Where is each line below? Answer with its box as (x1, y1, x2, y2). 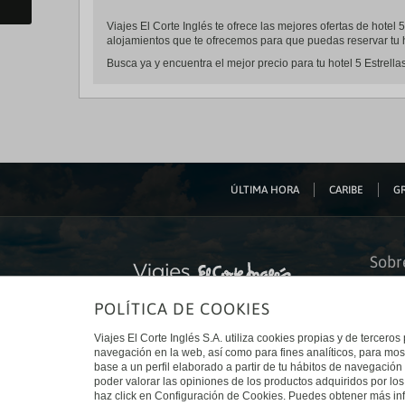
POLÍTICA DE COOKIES (94, 299, 270, 318)
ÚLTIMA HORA (231, 183, 299, 196)
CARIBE (329, 183, 363, 196)
